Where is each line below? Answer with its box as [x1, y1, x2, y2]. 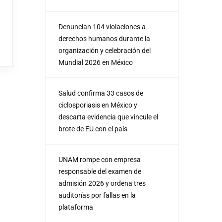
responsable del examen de [58, 167, 141, 175]
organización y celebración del [58, 47, 151, 55]
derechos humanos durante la [58, 35, 150, 43]
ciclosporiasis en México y [58, 101, 137, 109]
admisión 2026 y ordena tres [58, 179, 146, 187]
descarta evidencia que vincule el [58, 113, 158, 121]
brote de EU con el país [58, 125, 127, 133]
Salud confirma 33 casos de [58, 89, 143, 97]
